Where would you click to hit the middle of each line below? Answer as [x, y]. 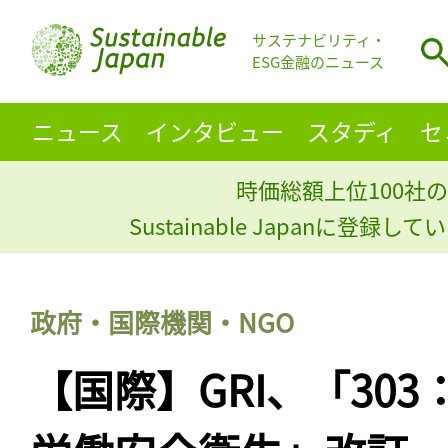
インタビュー [214, 130]
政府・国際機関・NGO [162, 321]
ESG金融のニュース [318, 62]
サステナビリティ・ [319, 40]
